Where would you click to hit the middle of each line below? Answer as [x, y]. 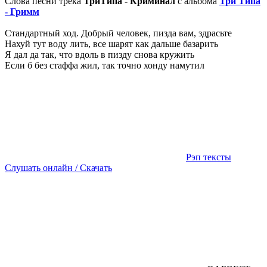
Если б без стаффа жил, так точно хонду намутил [105, 65]
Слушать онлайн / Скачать [58, 167]
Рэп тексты [209, 157]
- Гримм [22, 11]
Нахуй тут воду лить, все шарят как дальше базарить [111, 44]
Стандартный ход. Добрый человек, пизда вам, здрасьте [118, 33]
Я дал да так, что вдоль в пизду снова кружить [100, 54]
